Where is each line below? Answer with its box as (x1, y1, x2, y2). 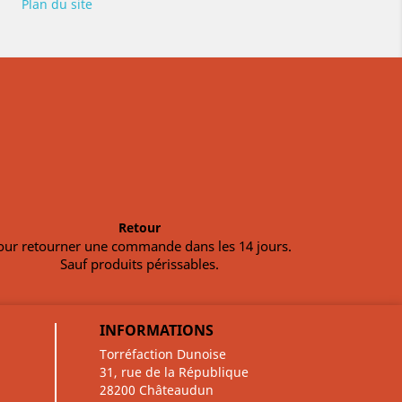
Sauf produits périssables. (60, 255, 220, 273)
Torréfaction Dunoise (100, 345, 226, 363)
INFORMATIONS (100, 320, 214, 340)
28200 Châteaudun (100, 381, 214, 398)
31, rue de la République (100, 363, 249, 380)
